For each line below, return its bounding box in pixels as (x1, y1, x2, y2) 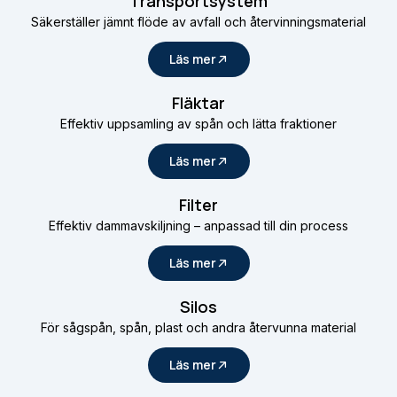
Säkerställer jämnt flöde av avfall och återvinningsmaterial (31, 14, 366, 29)
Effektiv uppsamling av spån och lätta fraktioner (60, 116, 337, 131)
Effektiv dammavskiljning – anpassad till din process (49, 218, 348, 233)
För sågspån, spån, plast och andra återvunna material (41, 320, 356, 335)
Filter (179, 194, 218, 215)
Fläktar (172, 92, 225, 113)
